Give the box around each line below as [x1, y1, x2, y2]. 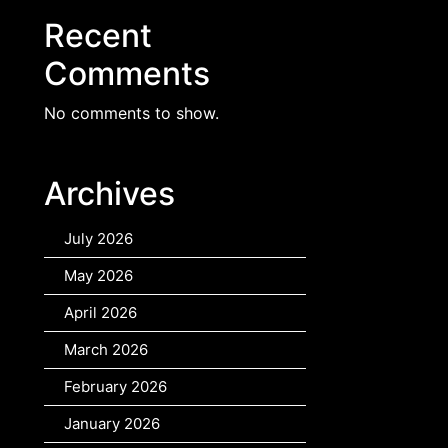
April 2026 [64, 303, 137, 323]
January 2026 [64, 414, 160, 434]
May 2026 [64, 266, 133, 286]
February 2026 [64, 377, 167, 397]
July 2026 [64, 229, 133, 249]
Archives [44, 174, 175, 214]
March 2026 [64, 340, 148, 360]
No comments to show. [44, 103, 219, 124]
